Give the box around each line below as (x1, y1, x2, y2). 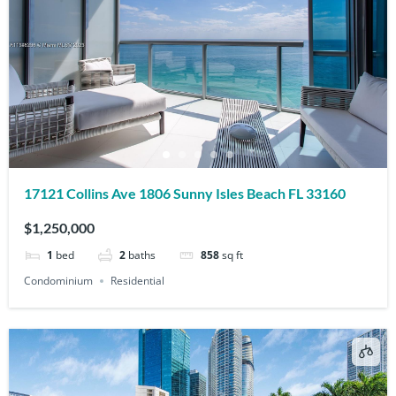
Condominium (24, 273, 94, 289)
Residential (110, 273, 165, 289)
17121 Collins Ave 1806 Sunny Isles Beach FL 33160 (24, 185, 346, 202)
